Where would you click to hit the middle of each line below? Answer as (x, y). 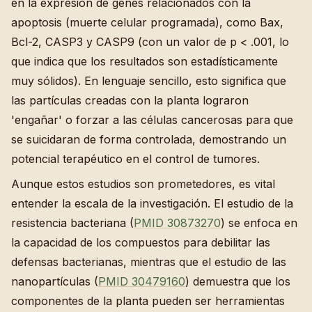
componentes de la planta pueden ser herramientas (148, 301)
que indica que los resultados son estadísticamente (145, 62)
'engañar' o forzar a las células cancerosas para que (152, 120)
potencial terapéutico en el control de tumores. (135, 159)
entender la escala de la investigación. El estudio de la (152, 204)
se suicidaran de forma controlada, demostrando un (149, 140)
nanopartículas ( (55, 282)
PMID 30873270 (177, 223)
